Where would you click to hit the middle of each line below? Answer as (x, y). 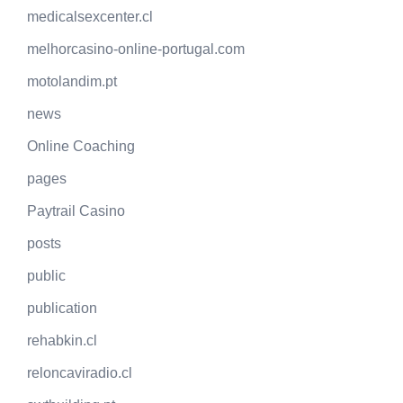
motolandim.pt (72, 82)
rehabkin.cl (62, 341)
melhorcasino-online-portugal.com (136, 49)
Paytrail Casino (76, 211)
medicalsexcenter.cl (90, 17)
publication (62, 309)
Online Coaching (81, 147)
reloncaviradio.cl (80, 373)
